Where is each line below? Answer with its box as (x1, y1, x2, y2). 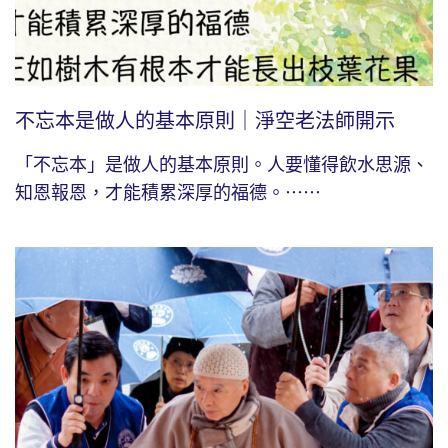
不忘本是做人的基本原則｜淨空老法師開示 (15, 109, 395, 132)
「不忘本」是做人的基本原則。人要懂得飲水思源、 (15, 154, 429, 175)
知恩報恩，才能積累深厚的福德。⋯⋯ (15, 182, 321, 203)
